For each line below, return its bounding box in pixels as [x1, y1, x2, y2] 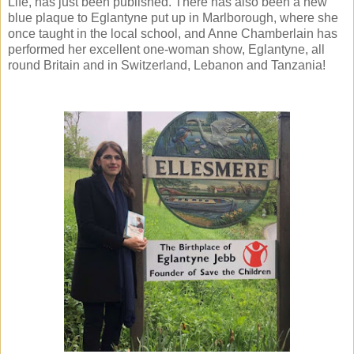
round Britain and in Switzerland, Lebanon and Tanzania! [8, 58, 326, 73]
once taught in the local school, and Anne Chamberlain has [8, 27, 337, 41]
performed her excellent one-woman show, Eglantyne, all [8, 43, 325, 57]
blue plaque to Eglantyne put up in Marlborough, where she [8, 11, 338, 25]
